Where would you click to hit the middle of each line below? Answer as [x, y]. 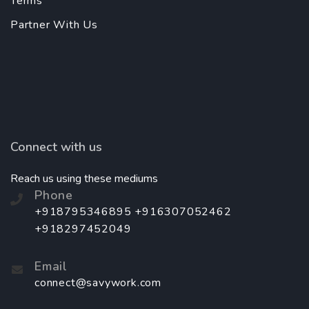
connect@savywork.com [98, 282]
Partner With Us [54, 24]
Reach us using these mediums [84, 178]
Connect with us [56, 147]
